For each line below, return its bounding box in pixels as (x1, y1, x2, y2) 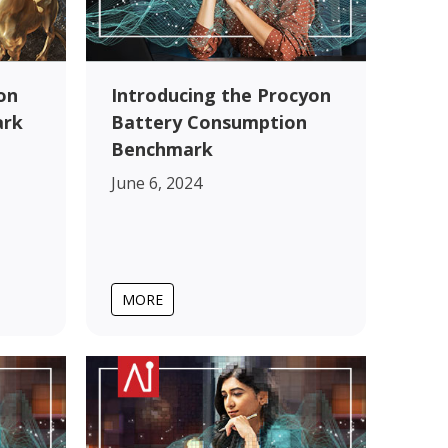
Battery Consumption (111, 109, 307, 134)
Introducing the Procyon (111, 82, 331, 107)
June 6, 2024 (111, 171, 202, 194)
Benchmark (111, 136, 213, 161)
